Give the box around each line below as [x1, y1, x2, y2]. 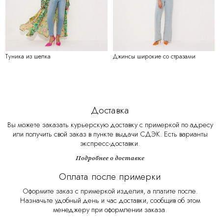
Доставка [91, 103, 129, 117]
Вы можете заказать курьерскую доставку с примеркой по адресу [7, 119, 213, 131]
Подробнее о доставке [76, 153, 144, 163]
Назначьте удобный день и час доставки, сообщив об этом [20, 195, 200, 206]
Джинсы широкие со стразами [112, 52, 195, 61]
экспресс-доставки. [80, 138, 140, 149]
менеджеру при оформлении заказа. [53, 204, 167, 216]
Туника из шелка [5, 52, 51, 61]
